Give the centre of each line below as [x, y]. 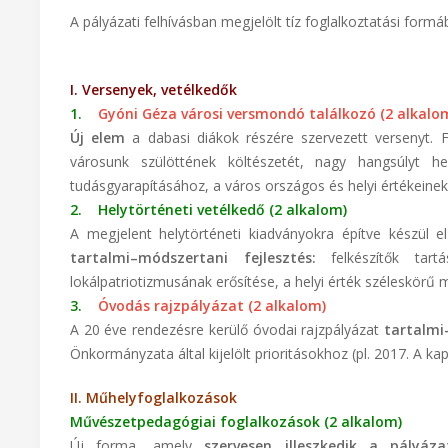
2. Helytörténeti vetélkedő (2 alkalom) [208, 209]
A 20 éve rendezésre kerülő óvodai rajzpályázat [227, 329]
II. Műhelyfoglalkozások [153, 397]
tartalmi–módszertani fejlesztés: [193, 257]
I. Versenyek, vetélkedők [153, 89]
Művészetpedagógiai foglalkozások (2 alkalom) [236, 421]
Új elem [98, 137]
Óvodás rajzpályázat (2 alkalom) [212, 305]
